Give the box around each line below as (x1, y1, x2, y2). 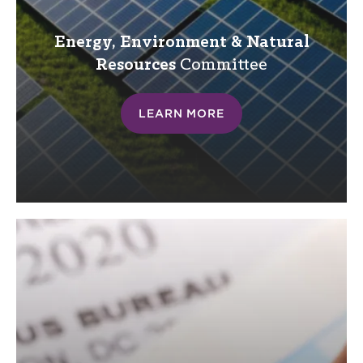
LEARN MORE (139, 106, 224, 120)
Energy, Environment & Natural (53, 32, 310, 52)
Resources (96, 55, 176, 75)
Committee (176, 55, 267, 75)
